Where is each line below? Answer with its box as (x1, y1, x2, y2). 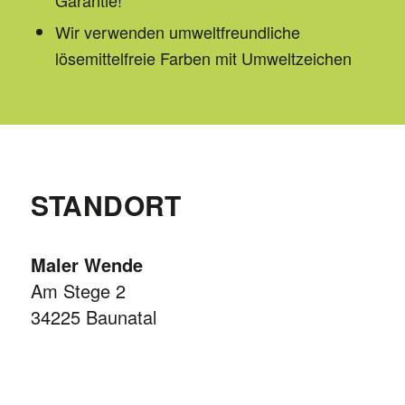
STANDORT (30, 185, 182, 225)
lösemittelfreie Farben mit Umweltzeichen (54, 45, 352, 70)
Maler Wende (30, 251, 143, 278)
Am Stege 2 (30, 278, 126, 305)
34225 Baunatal (30, 304, 156, 331)
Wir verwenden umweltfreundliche (54, 19, 300, 43)
